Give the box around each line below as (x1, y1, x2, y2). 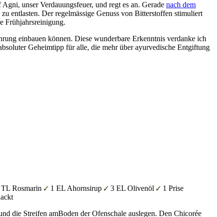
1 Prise (162, 184, 184, 192)
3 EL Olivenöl (110, 184, 156, 192)
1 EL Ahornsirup (50, 184, 104, 192)
